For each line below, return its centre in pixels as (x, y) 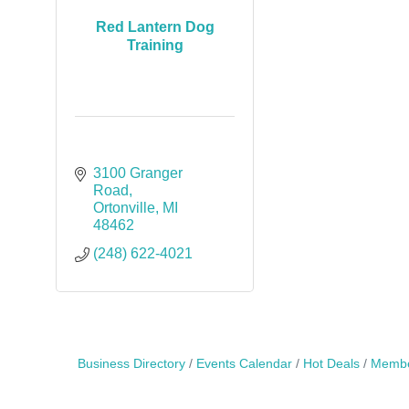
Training (155, 45)
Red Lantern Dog (155, 26)
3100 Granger (137, 173)
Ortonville (124, 208)
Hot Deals (331, 364)
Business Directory (131, 364)
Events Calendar (244, 364)
